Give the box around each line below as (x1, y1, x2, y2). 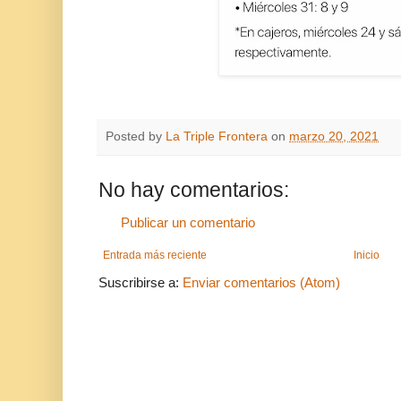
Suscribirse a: (98, 275, 183, 291)
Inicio (354, 249, 380, 262)
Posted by (106, 129, 166, 143)
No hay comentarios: (98, 178, 289, 202)
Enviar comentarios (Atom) (183, 275, 340, 291)
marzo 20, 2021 (289, 129, 379, 143)
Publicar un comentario (121, 215, 255, 231)
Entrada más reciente (103, 249, 207, 262)
